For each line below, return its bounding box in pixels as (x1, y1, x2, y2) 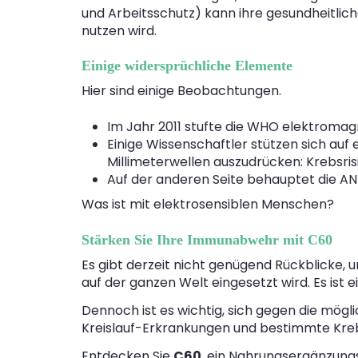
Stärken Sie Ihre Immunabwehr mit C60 (82, 232, 332, 249)
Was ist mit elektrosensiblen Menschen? (82, 195, 334, 214)
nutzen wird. (82, 21, 157, 40)
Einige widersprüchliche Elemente (82, 58, 292, 74)
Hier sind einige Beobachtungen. (82, 82, 281, 101)
